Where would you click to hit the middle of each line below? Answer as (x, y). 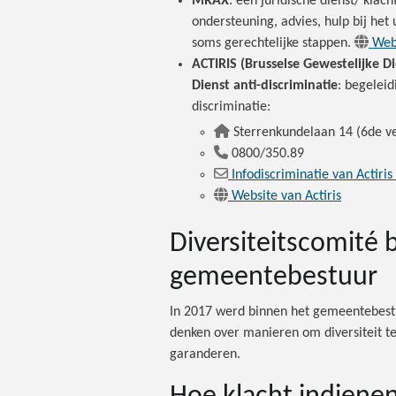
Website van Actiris (286, 197)
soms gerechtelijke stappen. (273, 44)
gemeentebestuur (277, 277)
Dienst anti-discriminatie (265, 86)
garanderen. (205, 354)
